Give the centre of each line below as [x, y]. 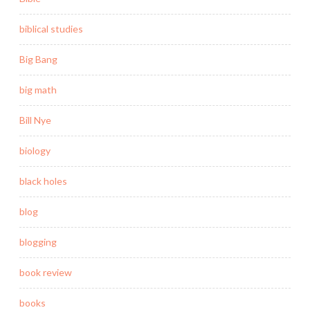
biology [35, 151]
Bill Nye [35, 120]
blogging [38, 242]
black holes [43, 181]
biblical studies [51, 29]
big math [38, 90]
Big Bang [38, 60]
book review [46, 273]
